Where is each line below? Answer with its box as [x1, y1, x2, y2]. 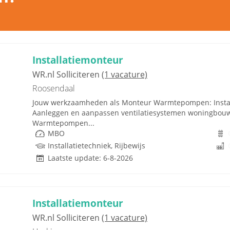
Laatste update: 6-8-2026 [48, 153, 133, 163]
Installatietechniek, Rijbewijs [48, 141, 145, 150]
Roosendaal [32, 83, 75, 94]
